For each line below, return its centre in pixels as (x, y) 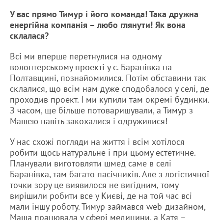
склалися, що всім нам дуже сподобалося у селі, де (110, 88)
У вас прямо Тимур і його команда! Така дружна (104, 14)
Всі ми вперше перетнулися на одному (85, 56)
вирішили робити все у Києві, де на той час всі (101, 195)
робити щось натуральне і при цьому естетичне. (103, 152)
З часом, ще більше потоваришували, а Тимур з (101, 110)
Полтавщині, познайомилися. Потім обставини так (108, 78)
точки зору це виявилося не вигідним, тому (94, 185)
